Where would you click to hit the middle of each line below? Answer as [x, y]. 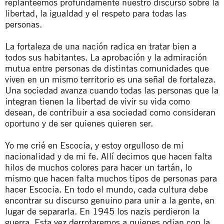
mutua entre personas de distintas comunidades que [107, 68]
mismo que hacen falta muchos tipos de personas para [111, 178]
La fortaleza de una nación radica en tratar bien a [101, 46]
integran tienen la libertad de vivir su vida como [97, 101]
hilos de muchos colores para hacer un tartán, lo [98, 167]
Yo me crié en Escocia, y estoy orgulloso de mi [94, 145]
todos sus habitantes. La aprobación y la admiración [106, 57]
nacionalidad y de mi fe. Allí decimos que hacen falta [108, 156]
